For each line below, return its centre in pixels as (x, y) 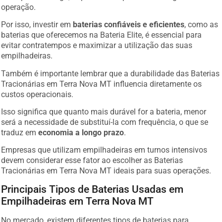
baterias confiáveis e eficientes (129, 25)
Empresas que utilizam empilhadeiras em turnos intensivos (104, 150)
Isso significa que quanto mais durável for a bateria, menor (104, 112)
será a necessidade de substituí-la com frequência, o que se (105, 122)
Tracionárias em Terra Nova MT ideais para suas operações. (106, 171)
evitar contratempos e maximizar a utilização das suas (97, 46)
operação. (19, 7)
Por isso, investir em (37, 25)
